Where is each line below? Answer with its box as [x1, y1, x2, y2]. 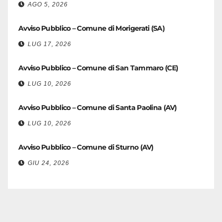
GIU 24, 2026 [28, 160, 69, 166]
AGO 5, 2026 [28, 1, 68, 8]
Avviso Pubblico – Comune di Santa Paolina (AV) [18, 103, 177, 112]
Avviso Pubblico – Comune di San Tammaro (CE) [18, 63, 178, 72]
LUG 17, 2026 [28, 41, 71, 48]
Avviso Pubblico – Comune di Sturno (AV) [18, 143, 154, 152]
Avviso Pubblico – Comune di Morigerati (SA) [18, 24, 165, 33]
